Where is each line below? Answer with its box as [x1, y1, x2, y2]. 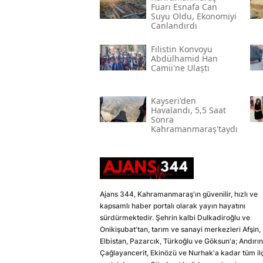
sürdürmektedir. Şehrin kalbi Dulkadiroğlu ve [100, 213, 250, 222]
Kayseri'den [150, 95, 196, 107]
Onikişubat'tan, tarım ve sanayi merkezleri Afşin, [100, 225, 261, 234]
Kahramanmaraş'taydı [150, 123, 238, 135]
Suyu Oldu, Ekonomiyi [150, 11, 237, 22]
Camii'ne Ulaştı [150, 62, 210, 74]
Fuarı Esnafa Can [150, 1, 217, 13]
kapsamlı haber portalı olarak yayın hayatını [100, 201, 245, 211]
